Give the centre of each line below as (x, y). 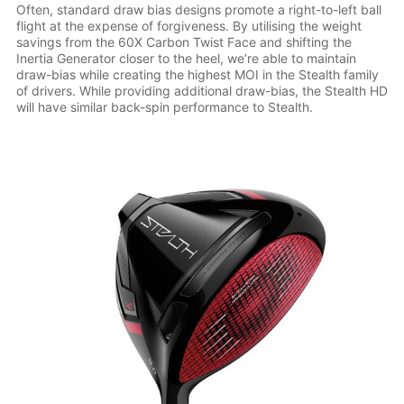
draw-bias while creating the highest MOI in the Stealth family (197, 74)
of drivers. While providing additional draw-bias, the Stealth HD (202, 90)
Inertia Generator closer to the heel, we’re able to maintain (186, 58)
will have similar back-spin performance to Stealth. (164, 106)
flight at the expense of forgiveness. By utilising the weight (188, 25)
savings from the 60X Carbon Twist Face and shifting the (184, 41)
